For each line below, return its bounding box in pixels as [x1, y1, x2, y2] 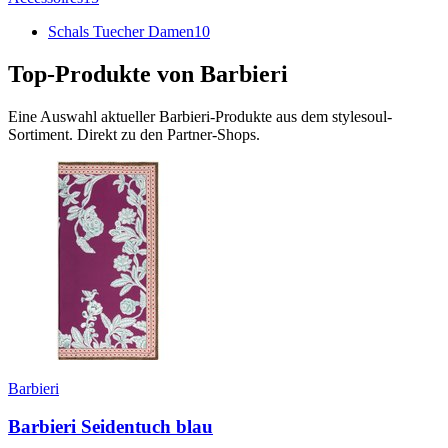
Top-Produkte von [8, 60, 200, 87]
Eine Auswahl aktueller [8, 107, 159, 125]
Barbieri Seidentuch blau [8, 416, 213, 438]
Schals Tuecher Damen [48, 22, 194, 40]
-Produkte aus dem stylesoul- [210, 107, 392, 125]
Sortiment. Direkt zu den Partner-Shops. [8, 125, 260, 143]
